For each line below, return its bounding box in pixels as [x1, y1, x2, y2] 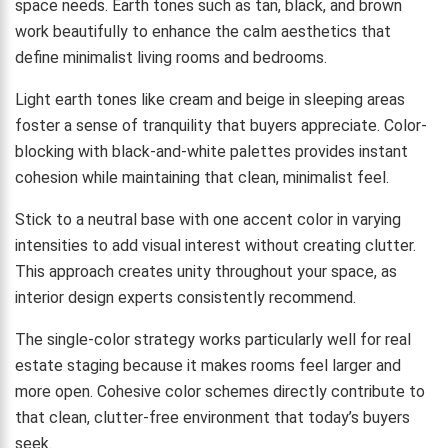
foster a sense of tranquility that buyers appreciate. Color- [15, 115, 427, 135]
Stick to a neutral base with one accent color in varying [15, 209, 401, 229]
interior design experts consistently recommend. [15, 287, 356, 307]
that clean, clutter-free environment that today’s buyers [15, 407, 410, 427]
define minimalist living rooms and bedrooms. [15, 47, 327, 67]
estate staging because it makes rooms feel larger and [15, 355, 401, 375]
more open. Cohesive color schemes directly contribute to [15, 381, 425, 401]
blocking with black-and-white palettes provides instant [15, 141, 408, 161]
